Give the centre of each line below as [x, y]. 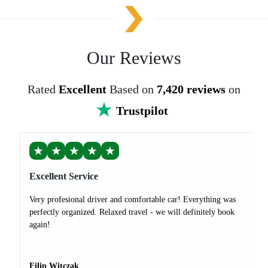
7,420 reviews [191, 89]
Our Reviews [134, 58]
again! [40, 225]
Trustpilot [142, 111]
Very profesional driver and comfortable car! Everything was [133, 200]
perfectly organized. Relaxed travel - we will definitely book [132, 212]
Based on [133, 89]
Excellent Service [64, 176]
